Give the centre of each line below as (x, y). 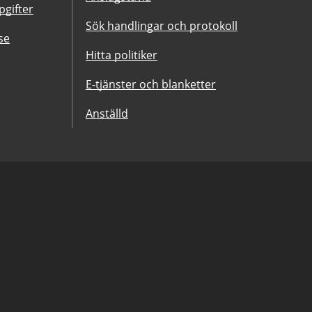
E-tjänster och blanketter (151, 84)
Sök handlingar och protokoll (162, 26)
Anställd (107, 114)
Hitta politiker (122, 55)
